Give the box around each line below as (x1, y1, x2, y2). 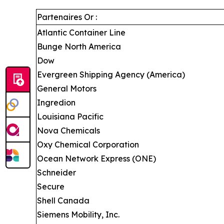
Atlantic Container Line (37, 27, 125, 37)
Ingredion (37, 97, 75, 107)
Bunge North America (37, 41, 121, 51)
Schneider (37, 167, 76, 177)
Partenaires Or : (37, 12, 97, 22)
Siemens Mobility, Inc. (37, 209, 119, 219)
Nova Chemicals (37, 125, 100, 135)
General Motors (37, 83, 96, 93)
